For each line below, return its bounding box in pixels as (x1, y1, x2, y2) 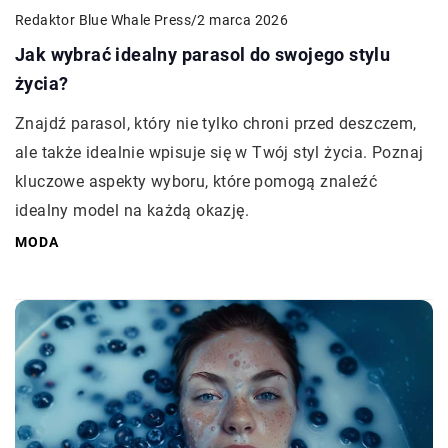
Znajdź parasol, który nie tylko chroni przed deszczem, (15, 113, 417, 133)
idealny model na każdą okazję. (15, 200, 249, 220)
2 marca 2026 (197, 12, 289, 29)
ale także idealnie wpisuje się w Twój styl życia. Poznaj (15, 142, 424, 162)
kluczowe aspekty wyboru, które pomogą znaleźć (15, 171, 377, 191)
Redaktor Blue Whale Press (15, 11, 191, 28)
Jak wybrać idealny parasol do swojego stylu (15, 43, 391, 65)
